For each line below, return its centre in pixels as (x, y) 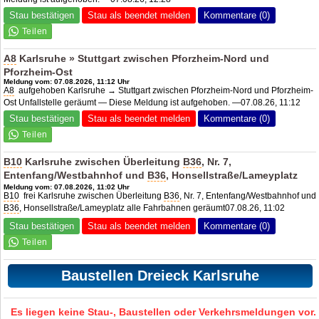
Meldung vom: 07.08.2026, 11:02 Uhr (67, 187)
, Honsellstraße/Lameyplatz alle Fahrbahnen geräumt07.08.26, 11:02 (152, 208)
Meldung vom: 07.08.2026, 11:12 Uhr (67, 81)
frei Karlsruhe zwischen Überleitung (92, 195)
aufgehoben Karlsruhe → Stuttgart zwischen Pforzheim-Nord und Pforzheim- (164, 90)
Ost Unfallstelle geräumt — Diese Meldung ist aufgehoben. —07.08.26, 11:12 (152, 102)
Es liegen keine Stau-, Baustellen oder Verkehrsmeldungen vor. (164, 312)
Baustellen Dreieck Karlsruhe (160, 275)
